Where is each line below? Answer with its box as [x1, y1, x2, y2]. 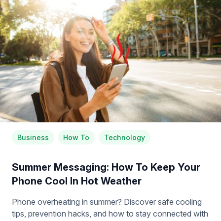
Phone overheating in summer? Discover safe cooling [12, 196, 202, 207]
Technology [104, 133, 145, 142]
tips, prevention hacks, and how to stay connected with [12, 208, 208, 219]
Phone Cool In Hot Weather [12, 175, 142, 187]
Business [17, 133, 49, 142]
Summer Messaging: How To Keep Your [12, 161, 200, 173]
